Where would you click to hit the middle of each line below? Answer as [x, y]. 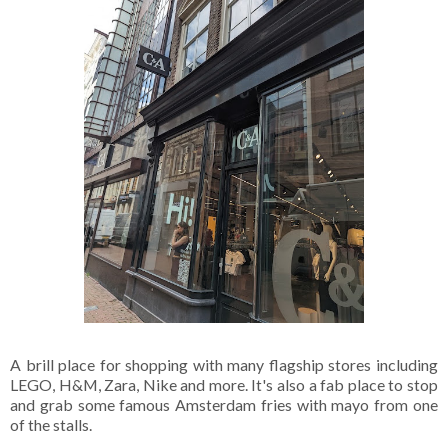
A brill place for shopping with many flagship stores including [224, 364]
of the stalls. [52, 424]
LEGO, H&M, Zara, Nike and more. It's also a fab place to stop [224, 384]
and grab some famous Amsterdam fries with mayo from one [224, 404]
